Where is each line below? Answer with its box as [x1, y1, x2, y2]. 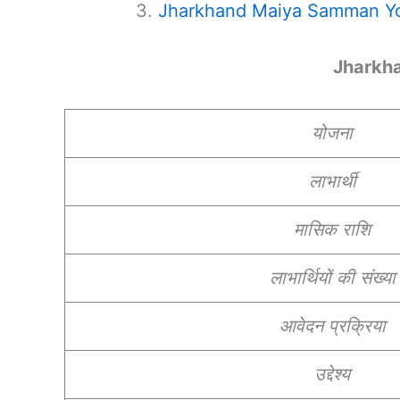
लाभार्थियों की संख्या [269, 266, 396, 288]
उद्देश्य [314, 362, 350, 385]
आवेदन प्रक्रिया [279, 314, 386, 337]
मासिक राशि [294, 218, 371, 240]
